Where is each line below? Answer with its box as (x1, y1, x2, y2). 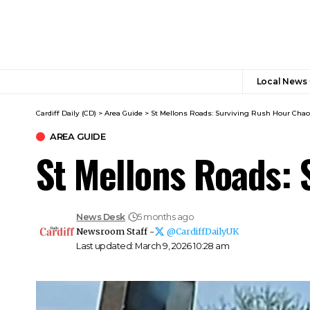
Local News (256, 76, 307, 86)
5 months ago (137, 212, 194, 222)
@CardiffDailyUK (167, 226, 239, 237)
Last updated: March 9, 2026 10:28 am (76, 241, 230, 251)
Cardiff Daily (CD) (36, 109, 96, 118)
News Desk (76, 212, 125, 222)
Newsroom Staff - (76, 226, 155, 237)
